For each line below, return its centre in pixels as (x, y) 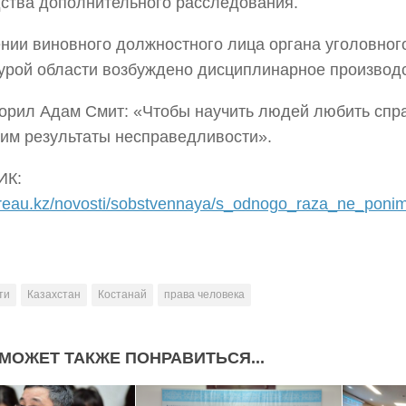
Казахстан (54, 294)
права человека (204, 294)
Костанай (122, 294)
